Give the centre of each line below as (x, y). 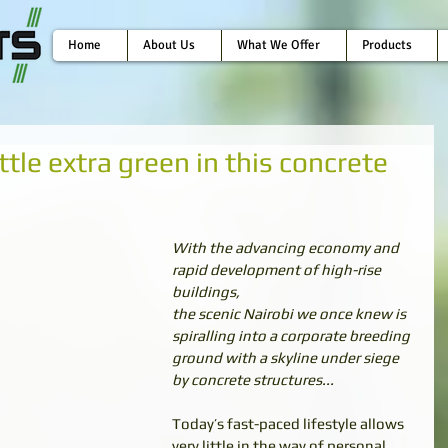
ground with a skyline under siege (287, 357)
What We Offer (278, 45)
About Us (169, 45)
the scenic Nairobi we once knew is (290, 313)
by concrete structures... (253, 379)
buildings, (206, 291)
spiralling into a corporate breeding (291, 335)
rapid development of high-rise (278, 269)
